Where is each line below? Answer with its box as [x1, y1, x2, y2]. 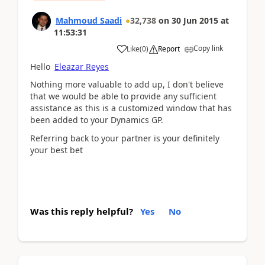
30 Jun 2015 [172, 14, 218, 26]
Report [158, 43, 180, 54]
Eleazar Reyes [54, 60, 109, 72]
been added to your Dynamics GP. [30, 114, 163, 125]
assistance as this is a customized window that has [30, 102, 232, 114]
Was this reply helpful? [30, 205, 133, 217]
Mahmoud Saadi [56, 14, 122, 26]
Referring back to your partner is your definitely [30, 132, 219, 144]
